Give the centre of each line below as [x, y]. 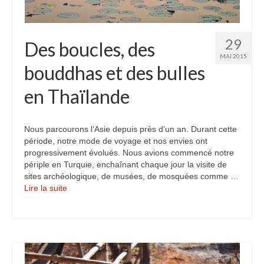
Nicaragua [79, 37]
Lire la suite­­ [46, 188]
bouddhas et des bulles [115, 73]
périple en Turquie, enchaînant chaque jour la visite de [126, 164]
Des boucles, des [90, 49]
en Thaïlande [77, 96]
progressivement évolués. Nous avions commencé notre [129, 153]
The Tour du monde [103, 110]
